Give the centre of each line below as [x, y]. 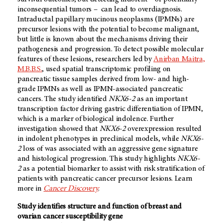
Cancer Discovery [71, 189]
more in [31, 189]
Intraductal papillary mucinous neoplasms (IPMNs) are [106, 20]
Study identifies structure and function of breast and [100, 207]
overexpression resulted [164, 129]
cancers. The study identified [63, 99]
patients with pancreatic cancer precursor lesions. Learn [105, 179]
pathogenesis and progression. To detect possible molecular [111, 50]
